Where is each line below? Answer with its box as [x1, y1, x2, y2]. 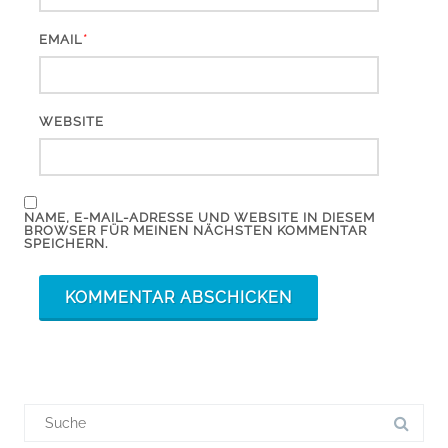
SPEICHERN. [24, 235, 108, 251]
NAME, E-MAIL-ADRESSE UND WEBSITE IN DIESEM [24, 209, 375, 225]
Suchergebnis [23, 401, 113, 418]
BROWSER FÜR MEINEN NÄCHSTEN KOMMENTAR [24, 222, 367, 238]
